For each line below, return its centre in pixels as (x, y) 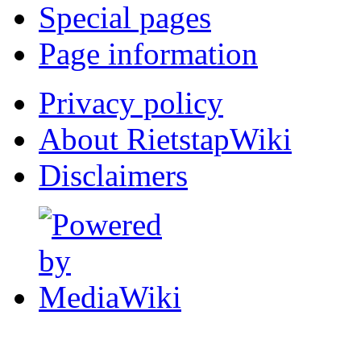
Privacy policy (131, 103)
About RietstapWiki (165, 139)
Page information (148, 54)
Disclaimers (113, 176)
